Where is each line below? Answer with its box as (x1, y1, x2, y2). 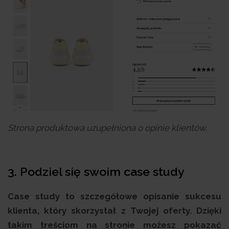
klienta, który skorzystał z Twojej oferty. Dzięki (8, 205, 221, 216)
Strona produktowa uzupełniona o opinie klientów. (8, 122, 207, 133)
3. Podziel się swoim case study (8, 164, 185, 178)
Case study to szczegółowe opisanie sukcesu (8, 191, 221, 201)
